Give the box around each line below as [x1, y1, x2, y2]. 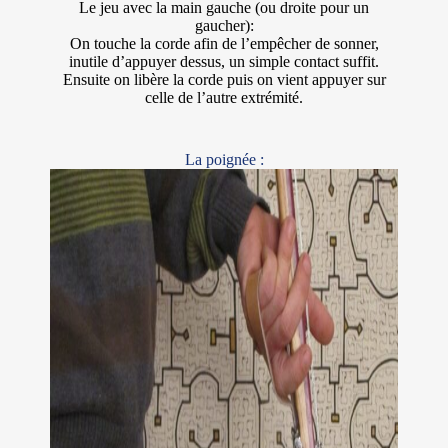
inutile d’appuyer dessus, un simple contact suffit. [69, 53, 379, 71]
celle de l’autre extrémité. [145, 89, 303, 107]
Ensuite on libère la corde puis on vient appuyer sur [62, 71, 386, 89]
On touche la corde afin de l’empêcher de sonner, [69, 35, 379, 53]
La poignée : [184, 151, 264, 169]
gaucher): [194, 17, 254, 35]
